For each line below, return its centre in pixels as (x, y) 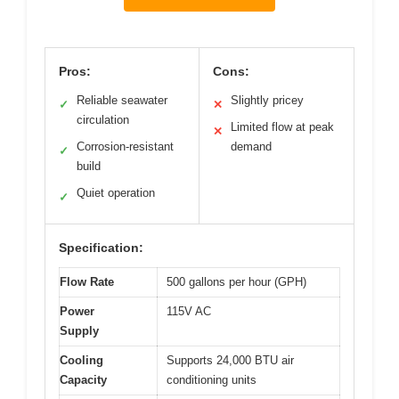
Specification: (101, 248)
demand (251, 147)
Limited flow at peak (282, 127)
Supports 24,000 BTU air (230, 361)
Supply (79, 331)
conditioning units (212, 380)
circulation (103, 120)
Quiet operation (116, 193)
